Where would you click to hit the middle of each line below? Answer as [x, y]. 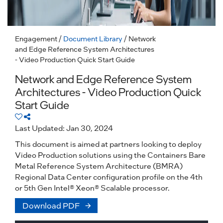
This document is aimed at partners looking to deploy [108, 144]
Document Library [93, 38]
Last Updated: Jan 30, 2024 [64, 128]
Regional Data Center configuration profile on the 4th [109, 177]
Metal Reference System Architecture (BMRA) [99, 166]
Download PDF [51, 205]
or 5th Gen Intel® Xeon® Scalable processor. [92, 188]
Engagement [36, 38]
